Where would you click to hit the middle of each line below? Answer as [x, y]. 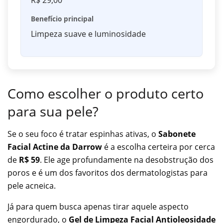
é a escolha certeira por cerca [159, 147]
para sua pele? [53, 111]
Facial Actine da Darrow [55, 147]
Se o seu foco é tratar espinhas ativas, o [83, 134]
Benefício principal [62, 19]
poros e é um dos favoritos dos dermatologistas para [108, 172]
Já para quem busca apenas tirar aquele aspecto [98, 206]
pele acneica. [32, 185]
